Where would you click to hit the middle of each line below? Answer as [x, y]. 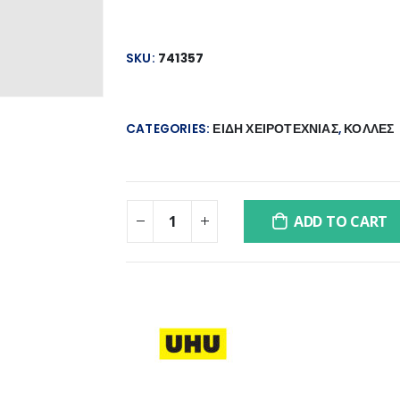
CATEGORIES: [170, 129]
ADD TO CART [341, 221]
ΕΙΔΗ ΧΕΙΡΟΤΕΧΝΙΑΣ [275, 129]
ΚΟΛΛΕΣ [369, 129]
